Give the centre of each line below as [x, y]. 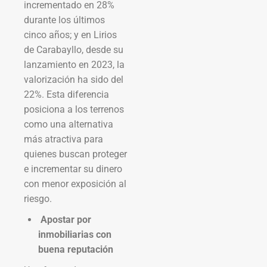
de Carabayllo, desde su [74, 49]
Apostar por [65, 219]
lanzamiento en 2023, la [74, 64]
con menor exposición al [75, 184]
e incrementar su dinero [73, 169]
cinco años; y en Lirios [70, 35]
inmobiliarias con [75, 234]
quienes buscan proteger [75, 154]
